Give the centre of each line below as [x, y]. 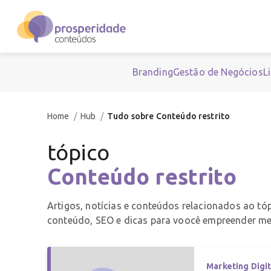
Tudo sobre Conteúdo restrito [168, 116]
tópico [78, 152]
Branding [152, 72]
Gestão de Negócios [218, 72]
